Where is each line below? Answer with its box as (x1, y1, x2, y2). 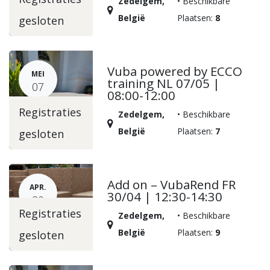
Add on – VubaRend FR (107, 176, 236, 193)
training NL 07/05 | (107, 75, 221, 92)
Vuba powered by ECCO (107, 63, 243, 80)
